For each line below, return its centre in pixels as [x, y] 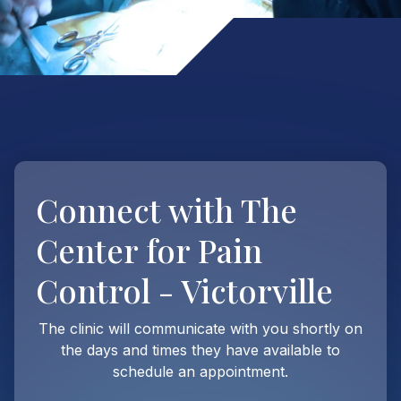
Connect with [135, 209]
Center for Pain [149, 250]
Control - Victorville [184, 290]
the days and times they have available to [200, 350]
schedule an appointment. [200, 371]
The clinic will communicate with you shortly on [200, 328]
